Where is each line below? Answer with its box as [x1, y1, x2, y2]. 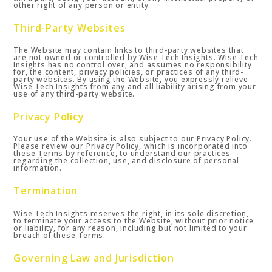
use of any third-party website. [13, 88, 135, 99]
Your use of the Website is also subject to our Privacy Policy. [13, 134, 253, 144]
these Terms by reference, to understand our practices [13, 148, 231, 159]
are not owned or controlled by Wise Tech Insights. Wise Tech [13, 52, 259, 63]
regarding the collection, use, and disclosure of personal [13, 155, 240, 166]
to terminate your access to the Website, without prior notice [13, 215, 254, 226]
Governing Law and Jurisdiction [13, 251, 174, 265]
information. [13, 163, 63, 174]
